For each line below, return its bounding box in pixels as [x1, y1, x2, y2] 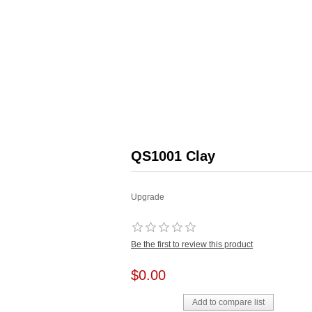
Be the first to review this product [131, 240, 253, 249]
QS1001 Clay [131, 148, 215, 164]
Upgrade [131, 192, 164, 202]
